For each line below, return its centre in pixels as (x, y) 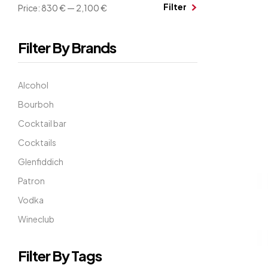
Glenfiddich (41, 162)
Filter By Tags (60, 256)
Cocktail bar (42, 124)
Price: (30, 8)
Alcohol (33, 85)
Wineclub (36, 219)
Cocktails (37, 143)
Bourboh (36, 104)
